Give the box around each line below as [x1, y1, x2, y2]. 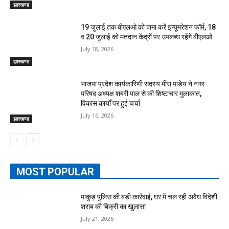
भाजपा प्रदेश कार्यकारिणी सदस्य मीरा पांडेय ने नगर [81, 80, 205, 88]
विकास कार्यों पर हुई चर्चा [81, 99, 141, 108]
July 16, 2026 [81, 111, 114, 120]
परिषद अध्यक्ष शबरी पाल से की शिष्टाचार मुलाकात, [81, 89, 202, 98]
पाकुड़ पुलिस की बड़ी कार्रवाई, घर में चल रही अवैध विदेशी [81, 193, 218, 201]
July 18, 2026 [81, 44, 114, 53]
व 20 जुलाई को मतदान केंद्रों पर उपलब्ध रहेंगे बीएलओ [81, 32, 213, 41]
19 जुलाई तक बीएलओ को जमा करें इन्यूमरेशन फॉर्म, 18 [81, 22, 216, 31]
